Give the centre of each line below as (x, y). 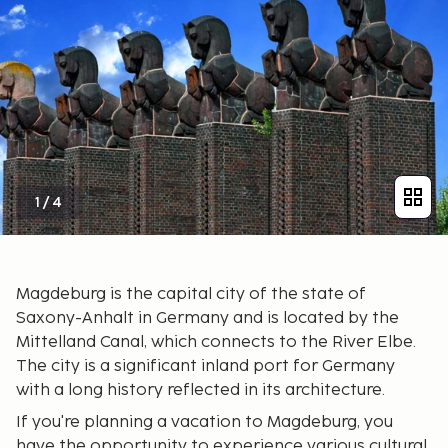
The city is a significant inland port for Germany (205, 366)
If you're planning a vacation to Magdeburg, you (204, 422)
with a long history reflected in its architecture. (200, 390)
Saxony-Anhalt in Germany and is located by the (207, 318)
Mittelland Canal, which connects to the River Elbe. (216, 342)
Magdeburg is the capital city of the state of (191, 294)
